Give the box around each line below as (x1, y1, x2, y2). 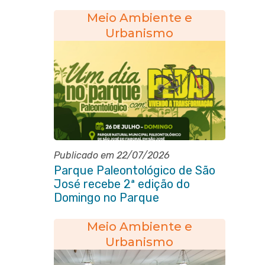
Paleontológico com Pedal (53, 204, 192, 218)
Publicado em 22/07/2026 (53, 150, 170, 161)
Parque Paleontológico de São (53, 163, 215, 177)
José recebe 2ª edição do (53, 177, 190, 191)
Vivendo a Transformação (53, 218, 191, 232)
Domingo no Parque (53, 190, 159, 205)
